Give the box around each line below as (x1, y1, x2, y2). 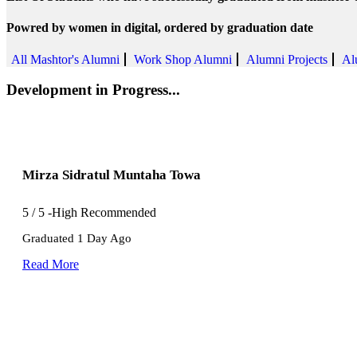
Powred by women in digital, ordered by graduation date (6, 21, 313, 35)
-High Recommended (48, 205, 156, 219)
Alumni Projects (246, 52, 328, 66)
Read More (22, 257, 79, 271)
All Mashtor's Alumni (11, 52, 120, 66)
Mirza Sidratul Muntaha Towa (22, 167, 201, 182)
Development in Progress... (6, 81, 180, 99)
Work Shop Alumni (134, 52, 232, 66)
